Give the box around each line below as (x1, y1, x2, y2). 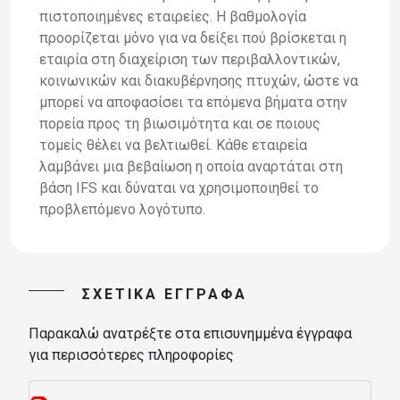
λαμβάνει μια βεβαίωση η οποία (39, 157, 244, 175)
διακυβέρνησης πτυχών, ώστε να (145, 71, 358, 89)
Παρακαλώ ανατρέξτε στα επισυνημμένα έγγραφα (29, 325, 352, 343)
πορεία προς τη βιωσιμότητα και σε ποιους (39, 114, 321, 132)
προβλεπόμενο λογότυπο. (39, 200, 205, 218)
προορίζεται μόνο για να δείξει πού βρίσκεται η (39, 29, 346, 46)
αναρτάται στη (247, 157, 343, 175)
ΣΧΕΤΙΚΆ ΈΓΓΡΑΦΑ (82, 286, 247, 304)
